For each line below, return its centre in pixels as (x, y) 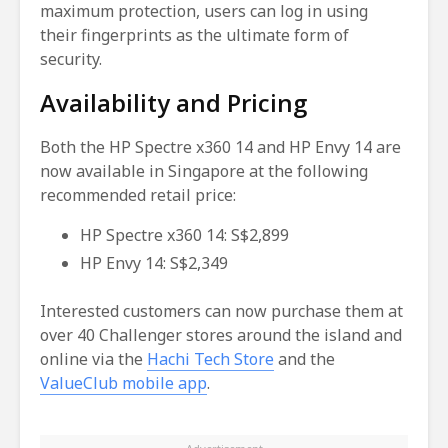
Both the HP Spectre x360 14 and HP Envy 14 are (220, 146)
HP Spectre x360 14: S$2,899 (184, 234)
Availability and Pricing (173, 102)
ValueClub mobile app (123, 382)
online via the (93, 358)
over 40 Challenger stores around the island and (221, 334)
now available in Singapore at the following (204, 170)
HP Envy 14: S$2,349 (154, 262)
